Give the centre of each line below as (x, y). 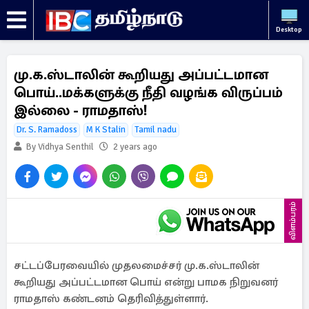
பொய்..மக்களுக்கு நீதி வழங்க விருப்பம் (148, 92)
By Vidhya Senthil (59, 147)
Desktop (289, 30)
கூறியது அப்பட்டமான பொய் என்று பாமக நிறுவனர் (146, 282)
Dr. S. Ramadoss (47, 130)
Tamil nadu (156, 130)
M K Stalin (106, 130)
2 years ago (135, 147)
